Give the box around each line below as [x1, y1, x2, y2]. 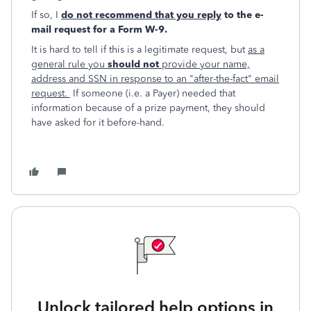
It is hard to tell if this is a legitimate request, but [31, 44, 248, 56]
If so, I [31, 9, 61, 21]
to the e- [221, 9, 264, 21]
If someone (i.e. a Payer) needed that [70, 87, 235, 99]
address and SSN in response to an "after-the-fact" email [31, 73, 279, 85]
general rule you [31, 58, 108, 70]
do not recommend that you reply [61, 9, 221, 21]
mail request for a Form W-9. [31, 24, 170, 35]
